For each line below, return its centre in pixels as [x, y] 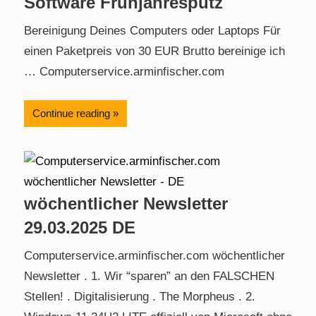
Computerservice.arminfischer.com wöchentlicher [154, 256]
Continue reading [71, 113]
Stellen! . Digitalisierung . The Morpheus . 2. [140, 297]
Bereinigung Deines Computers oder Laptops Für [152, 31]
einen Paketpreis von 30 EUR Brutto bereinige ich [154, 51]
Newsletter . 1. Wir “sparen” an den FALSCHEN [149, 276]
